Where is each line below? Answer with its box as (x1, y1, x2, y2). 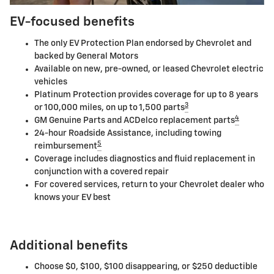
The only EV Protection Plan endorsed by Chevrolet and (34, 39, 251, 48)
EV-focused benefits (10, 16, 135, 29)
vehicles (34, 77, 67, 86)
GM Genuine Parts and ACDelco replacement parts (34, 116, 235, 125)
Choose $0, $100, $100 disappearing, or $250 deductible (34, 262, 257, 272)
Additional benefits (10, 239, 128, 253)
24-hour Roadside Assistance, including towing (34, 128, 221, 138)
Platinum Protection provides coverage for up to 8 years (34, 90, 258, 99)
